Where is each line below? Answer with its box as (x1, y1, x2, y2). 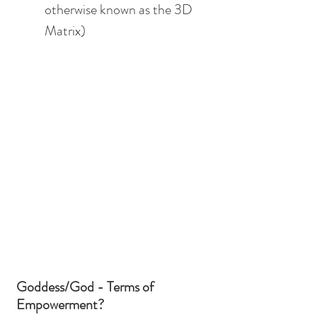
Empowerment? (16, 294, 104, 316)
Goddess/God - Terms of (16, 277, 156, 298)
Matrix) (45, 21, 86, 42)
